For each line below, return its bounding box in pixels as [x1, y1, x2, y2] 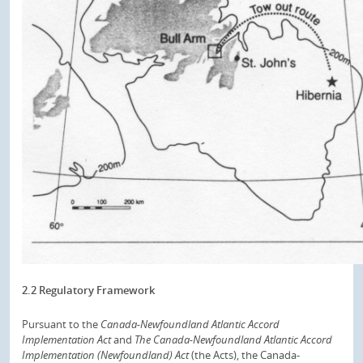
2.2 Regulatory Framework [22, 283, 155, 297]
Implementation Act [22, 331, 113, 347]
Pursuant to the [22, 316, 100, 331]
